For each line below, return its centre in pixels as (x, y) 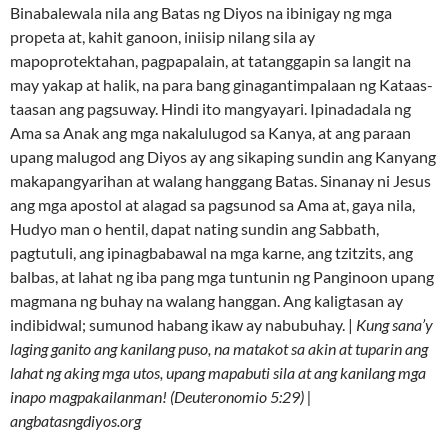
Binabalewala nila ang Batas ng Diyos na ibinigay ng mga (201, 13)
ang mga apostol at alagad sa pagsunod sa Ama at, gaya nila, (212, 205)
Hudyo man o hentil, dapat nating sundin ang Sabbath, (194, 229)
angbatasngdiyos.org (75, 421)
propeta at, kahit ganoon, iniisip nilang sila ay (162, 37)
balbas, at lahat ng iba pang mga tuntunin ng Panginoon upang (222, 277)
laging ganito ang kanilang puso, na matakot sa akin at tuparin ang (219, 349)
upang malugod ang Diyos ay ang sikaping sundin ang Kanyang (223, 157)
